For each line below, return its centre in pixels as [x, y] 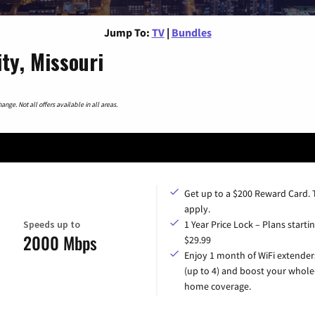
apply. [197, 209]
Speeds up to [51, 224]
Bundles [191, 32]
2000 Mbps [60, 242]
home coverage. [218, 287]
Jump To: [127, 32]
